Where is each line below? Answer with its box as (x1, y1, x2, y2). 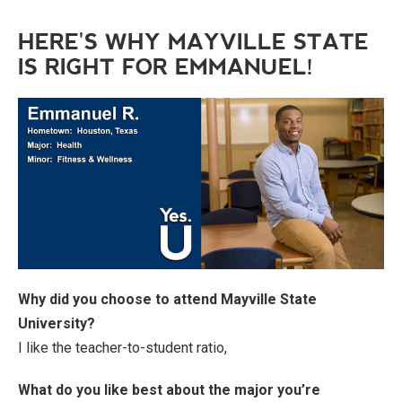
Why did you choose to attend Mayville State (18, 290, 317, 308)
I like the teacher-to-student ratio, (18, 338, 227, 356)
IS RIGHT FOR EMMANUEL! (18, 55, 313, 80)
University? (18, 314, 95, 332)
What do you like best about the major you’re (18, 380, 320, 398)
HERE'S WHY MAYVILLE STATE (18, 30, 369, 55)
